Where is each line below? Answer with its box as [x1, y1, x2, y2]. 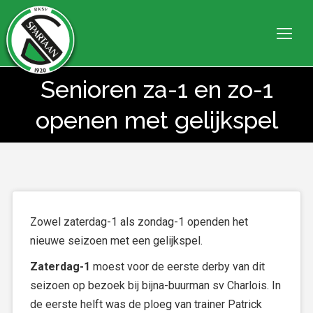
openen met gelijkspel [35, 106, 278, 134]
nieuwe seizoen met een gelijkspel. [30, 234, 203, 247]
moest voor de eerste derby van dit [90, 260, 265, 273]
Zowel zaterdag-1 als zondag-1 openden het [30, 215, 248, 228]
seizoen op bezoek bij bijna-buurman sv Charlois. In [30, 279, 281, 292]
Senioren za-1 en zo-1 [40, 75, 273, 103]
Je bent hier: [126, 98, 187, 112]
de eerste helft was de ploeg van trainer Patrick [30, 298, 262, 311]
